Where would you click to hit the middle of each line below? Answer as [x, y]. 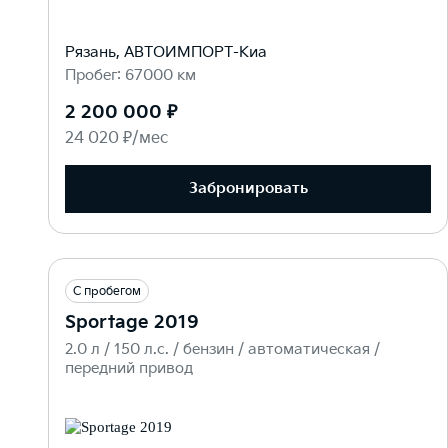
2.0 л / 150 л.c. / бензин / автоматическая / [222, 349]
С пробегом [107, 291]
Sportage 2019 [132, 322]
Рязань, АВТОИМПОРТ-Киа [166, 52]
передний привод [129, 368]
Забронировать [248, 189]
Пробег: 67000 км [130, 75]
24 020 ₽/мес [116, 138]
